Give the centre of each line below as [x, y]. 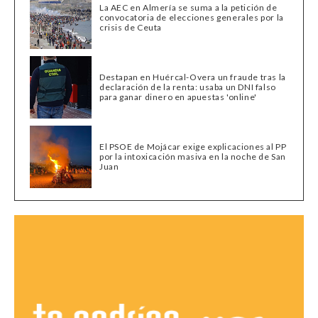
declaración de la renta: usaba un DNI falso [188, 87]
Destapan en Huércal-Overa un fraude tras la [193, 77]
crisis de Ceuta [131, 28]
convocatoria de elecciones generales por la [192, 18]
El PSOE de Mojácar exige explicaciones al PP [193, 147]
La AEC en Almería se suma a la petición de [188, 8]
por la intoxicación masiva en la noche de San [193, 157]
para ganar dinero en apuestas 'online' [178, 97]
